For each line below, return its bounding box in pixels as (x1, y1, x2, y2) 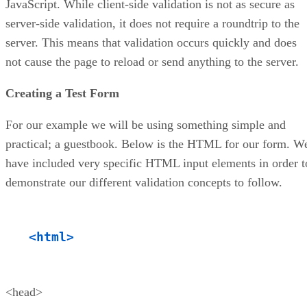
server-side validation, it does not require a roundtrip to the (5, 16, 299, 30)
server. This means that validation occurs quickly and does (5, 35, 297, 49)
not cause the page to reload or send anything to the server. (5, 54, 299, 69)
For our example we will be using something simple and (5, 117, 286, 132)
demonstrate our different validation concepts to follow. (5, 175, 282, 189)
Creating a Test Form (5, 86, 119, 100)
